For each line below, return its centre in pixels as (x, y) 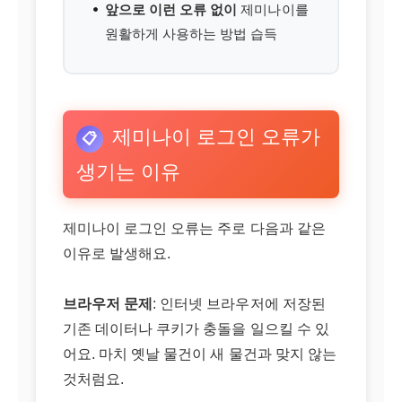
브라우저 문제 (108, 304)
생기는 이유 (129, 172)
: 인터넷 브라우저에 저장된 (239, 304)
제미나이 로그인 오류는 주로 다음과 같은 (194, 228)
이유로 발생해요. (117, 253)
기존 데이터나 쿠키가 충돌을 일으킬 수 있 (196, 329)
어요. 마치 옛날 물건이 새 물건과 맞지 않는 (200, 354)
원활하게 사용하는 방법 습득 (192, 34)
